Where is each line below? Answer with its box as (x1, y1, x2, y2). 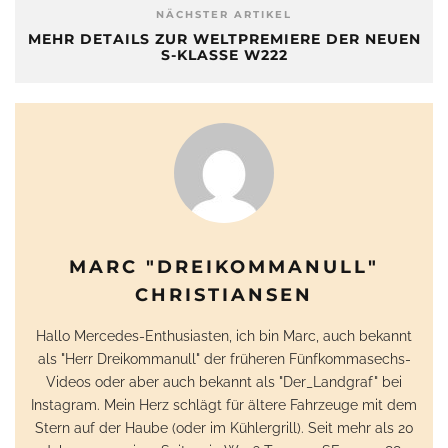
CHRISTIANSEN (135, 283, 313, 306)
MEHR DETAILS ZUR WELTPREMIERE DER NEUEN (27, 29, 421, 48)
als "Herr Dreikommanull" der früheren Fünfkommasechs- (37, 349, 411, 367)
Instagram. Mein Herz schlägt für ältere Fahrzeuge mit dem (31, 395, 417, 413)
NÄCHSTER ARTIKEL (156, 7, 292, 21)
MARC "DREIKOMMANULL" (69, 255, 379, 278)
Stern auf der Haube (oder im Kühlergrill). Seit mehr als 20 (34, 418, 414, 436)
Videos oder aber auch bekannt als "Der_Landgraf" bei (46, 372, 402, 390)
